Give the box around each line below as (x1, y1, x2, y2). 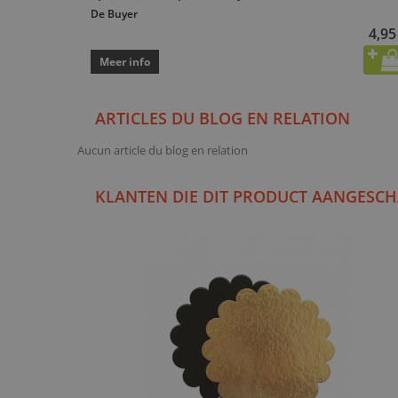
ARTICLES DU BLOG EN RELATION (95, 107, 350, 130)
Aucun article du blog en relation (77, 142, 248, 159)
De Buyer (91, 6, 138, 22)
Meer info (99, 54, 150, 70)
